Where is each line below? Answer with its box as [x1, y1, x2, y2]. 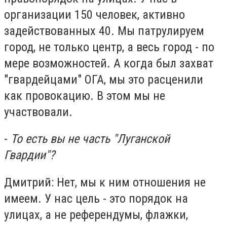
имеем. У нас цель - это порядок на [4, 191, 188, 206]
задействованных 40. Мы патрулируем [4, 23, 204, 38]
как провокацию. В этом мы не [4, 88, 165, 103]
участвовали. [4, 104, 72, 119]
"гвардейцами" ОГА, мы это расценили [4, 72, 203, 87]
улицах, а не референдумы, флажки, [4, 207, 188, 222]
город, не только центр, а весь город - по [4, 40, 214, 54]
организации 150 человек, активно [4, 7, 185, 22]
